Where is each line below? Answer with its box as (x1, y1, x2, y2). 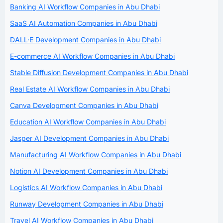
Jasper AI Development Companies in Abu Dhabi (10, 133, 169, 142)
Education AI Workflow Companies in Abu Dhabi (10, 117, 166, 126)
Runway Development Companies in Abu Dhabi (10, 199, 163, 208)
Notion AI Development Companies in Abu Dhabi (10, 166, 168, 175)
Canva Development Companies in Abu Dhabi (10, 101, 158, 110)
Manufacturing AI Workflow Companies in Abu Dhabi (10, 150, 181, 159)
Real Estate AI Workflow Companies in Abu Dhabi (10, 84, 170, 93)
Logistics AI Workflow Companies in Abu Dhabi (10, 183, 162, 192)
